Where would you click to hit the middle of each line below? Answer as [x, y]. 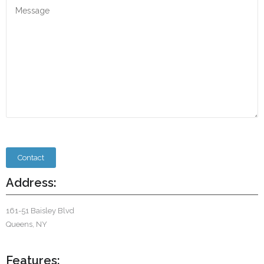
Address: [31, 183]
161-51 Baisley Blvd [40, 211]
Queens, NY [27, 224]
